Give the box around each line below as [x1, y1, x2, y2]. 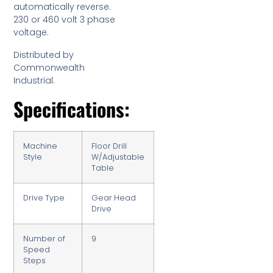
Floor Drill [91, 141, 127, 152]
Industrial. [13, 74, 55, 87]
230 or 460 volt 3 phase [13, 13, 116, 26]
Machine [23, 141, 58, 152]
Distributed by [13, 49, 74, 62]
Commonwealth [13, 62, 85, 74]
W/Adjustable [91, 152, 145, 163]
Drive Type [23, 193, 65, 204]
